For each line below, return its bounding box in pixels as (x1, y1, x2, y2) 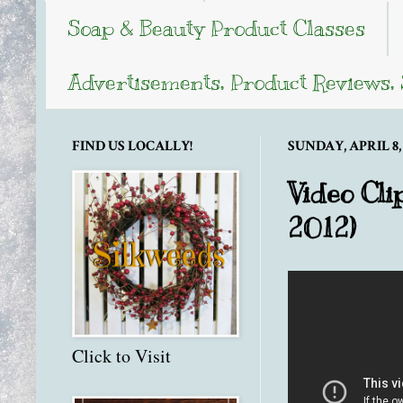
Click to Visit (72, 344, 171, 369)
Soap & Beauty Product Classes (67, 14, 365, 42)
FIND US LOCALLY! (72, 137, 193, 157)
